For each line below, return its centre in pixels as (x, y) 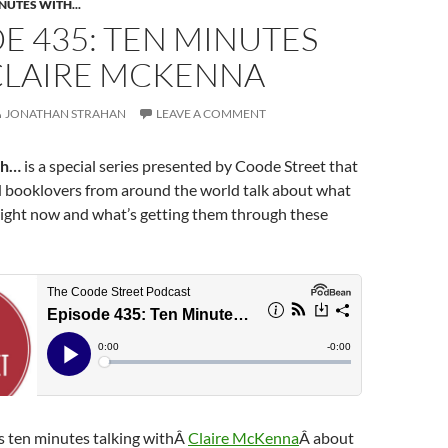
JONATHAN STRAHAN (65, 113)
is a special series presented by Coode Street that (189, 165)
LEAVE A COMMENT (211, 113)
